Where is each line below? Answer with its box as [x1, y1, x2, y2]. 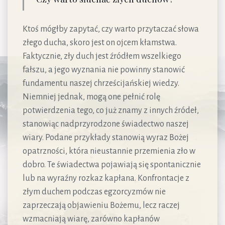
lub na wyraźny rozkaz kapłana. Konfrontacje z [23, 173, 189, 183]
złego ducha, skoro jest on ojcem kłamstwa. [23, 38, 177, 47]
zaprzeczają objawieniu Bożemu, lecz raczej [23, 200, 180, 210]
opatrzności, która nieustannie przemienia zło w [23, 146, 195, 156]
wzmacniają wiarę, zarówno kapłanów [23, 214, 160, 223]
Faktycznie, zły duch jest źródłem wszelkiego [23, 51, 181, 61]
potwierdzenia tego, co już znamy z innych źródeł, [23, 105, 199, 115]
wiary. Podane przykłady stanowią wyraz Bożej [23, 133, 189, 142]
